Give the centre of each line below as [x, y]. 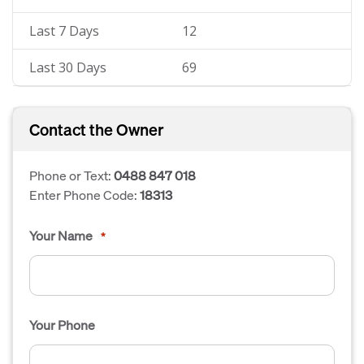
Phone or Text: [71, 175]
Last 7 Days [64, 31]
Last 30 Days [68, 67]
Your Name [61, 235]
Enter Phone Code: [84, 195]
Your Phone [62, 325]
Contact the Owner [97, 129]
